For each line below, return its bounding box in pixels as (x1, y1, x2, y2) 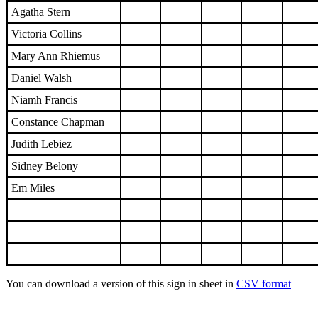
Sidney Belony (11, 160, 78, 172)
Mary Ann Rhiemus (11, 50, 100, 62)
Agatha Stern (11, 6, 70, 18)
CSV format (236, 278, 291, 290)
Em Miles (11, 182, 55, 194)
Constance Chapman (11, 116, 104, 128)
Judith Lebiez (11, 138, 72, 150)
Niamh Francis (11, 94, 77, 106)
